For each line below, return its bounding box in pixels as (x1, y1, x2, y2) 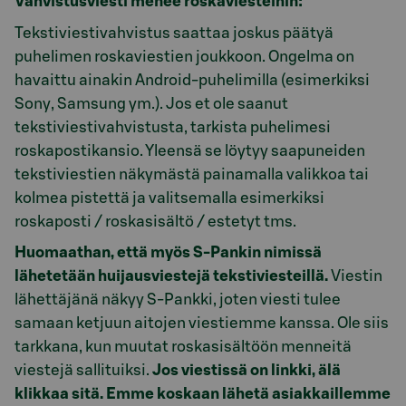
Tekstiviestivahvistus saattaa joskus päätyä (14, 24, 333, 41)
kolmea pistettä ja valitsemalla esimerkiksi (14, 189, 324, 206)
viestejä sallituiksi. (14, 362, 152, 378)
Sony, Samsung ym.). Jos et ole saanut (14, 95, 288, 111)
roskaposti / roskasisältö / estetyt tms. (14, 213, 296, 229)
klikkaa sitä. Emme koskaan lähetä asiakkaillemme (14, 386, 391, 401)
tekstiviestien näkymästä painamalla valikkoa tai (14, 166, 369, 182)
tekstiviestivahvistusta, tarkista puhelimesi (14, 119, 331, 135)
